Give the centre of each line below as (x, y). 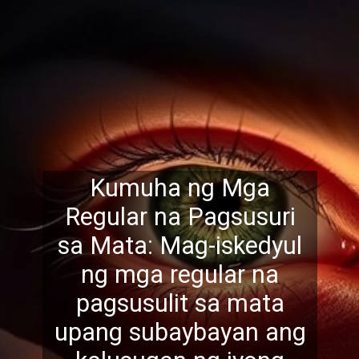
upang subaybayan (156, 332)
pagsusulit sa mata (180, 303)
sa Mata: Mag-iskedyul (180, 245)
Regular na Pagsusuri (180, 216)
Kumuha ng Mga (180, 188)
